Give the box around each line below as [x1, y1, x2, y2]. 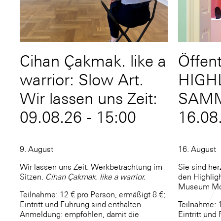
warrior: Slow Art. [20, 71, 144, 89]
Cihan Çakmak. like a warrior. [45, 172, 147, 182]
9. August [20, 145, 53, 154]
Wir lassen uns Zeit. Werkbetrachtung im [20, 162, 162, 172]
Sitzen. [20, 172, 45, 182]
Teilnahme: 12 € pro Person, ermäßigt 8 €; [20, 190, 165, 199]
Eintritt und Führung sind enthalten [20, 200, 141, 209]
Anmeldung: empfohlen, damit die [20, 210, 139, 219]
